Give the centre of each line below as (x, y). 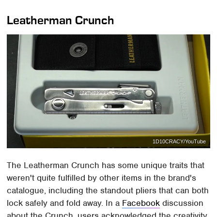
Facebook (141, 203)
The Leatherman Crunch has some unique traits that (106, 165)
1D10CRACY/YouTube (179, 142)
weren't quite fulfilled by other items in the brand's (102, 178)
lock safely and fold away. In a (65, 203)
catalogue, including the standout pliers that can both (108, 191)
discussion (182, 203)
